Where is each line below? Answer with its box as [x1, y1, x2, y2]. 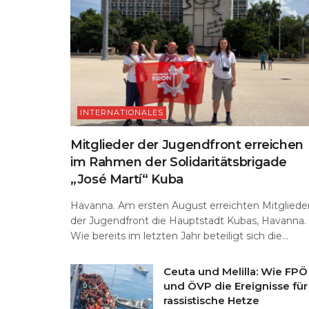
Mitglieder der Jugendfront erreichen [70, 137, 304, 152]
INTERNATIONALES [80, 107, 163, 117]
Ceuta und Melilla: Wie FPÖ [163, 264, 308, 278]
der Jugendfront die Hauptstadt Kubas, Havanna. [70, 214, 306, 227]
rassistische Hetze [163, 293, 259, 307]
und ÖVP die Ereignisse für [163, 279, 308, 292]
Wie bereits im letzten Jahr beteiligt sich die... [70, 229, 288, 242]
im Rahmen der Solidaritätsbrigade [70, 154, 288, 170]
